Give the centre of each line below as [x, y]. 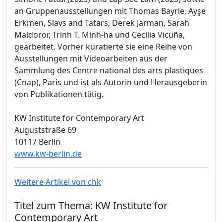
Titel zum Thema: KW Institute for [91, 205]
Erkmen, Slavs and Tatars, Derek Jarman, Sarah [102, 23]
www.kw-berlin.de [48, 153]
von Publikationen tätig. [59, 94]
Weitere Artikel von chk [58, 182]
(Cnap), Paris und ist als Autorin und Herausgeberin [111, 82]
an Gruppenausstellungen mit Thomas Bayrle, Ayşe [110, 11]
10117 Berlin [37, 141]
